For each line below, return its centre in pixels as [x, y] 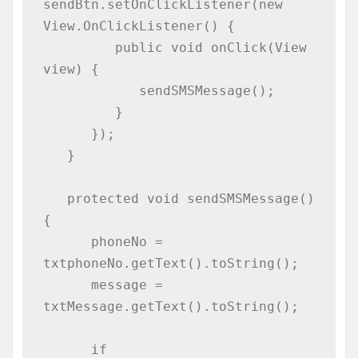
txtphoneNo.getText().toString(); [171, 263]
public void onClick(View [79, 47]
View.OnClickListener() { [139, 26]
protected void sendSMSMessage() [55, 198]
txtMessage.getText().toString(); [171, 306]
